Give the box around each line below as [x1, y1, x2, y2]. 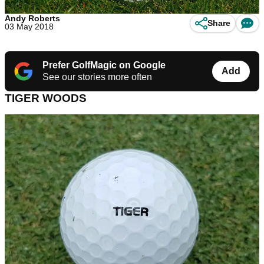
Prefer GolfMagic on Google [42, 60, 166, 70]
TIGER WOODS [5, 91, 87, 104]
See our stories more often [42, 71, 152, 82]
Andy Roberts [5, 13, 60, 23]
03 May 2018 [5, 21, 54, 31]
